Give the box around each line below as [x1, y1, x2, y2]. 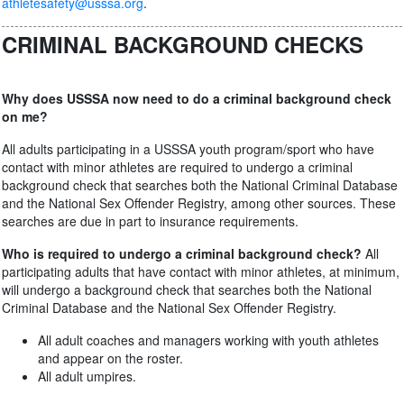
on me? [2, 107, 48, 125]
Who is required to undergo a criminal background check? [2, 244, 362, 262]
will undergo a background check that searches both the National [2, 280, 372, 298]
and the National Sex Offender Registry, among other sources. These [2, 194, 396, 212]
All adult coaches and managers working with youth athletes [38, 331, 379, 349]
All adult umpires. [38, 367, 136, 385]
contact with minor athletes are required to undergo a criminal [2, 158, 353, 176]
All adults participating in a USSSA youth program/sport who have [2, 140, 374, 158]
